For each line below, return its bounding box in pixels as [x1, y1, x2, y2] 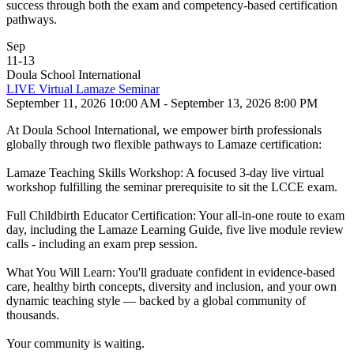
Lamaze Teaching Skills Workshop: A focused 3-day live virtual [6, 166, 324, 179]
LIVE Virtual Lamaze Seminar [6, 82, 160, 96]
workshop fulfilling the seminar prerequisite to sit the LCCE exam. [6, 180, 337, 194]
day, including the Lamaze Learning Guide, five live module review [6, 223, 344, 236]
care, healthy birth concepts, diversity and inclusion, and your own [6, 280, 337, 293]
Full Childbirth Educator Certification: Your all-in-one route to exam [6, 209, 345, 222]
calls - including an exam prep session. [6, 237, 198, 250]
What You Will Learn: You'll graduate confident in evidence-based [6, 265, 335, 279]
